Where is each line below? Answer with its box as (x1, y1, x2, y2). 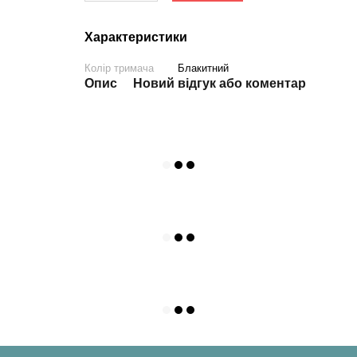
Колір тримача (84, 62, 154, 74)
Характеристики (84, 30, 187, 44)
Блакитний (177, 62, 229, 74)
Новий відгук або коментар (132, 76, 306, 90)
